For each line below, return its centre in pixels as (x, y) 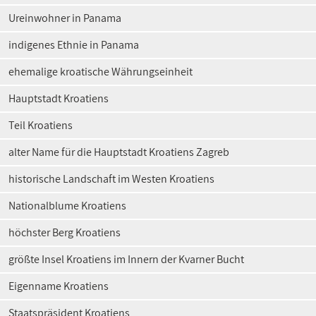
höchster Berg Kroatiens (65, 232)
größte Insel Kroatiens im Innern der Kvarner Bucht (126, 259)
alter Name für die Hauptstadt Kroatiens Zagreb (119, 152)
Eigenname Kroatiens (59, 286)
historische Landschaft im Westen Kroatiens (111, 179)
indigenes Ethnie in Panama (74, 45)
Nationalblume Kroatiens (67, 206)
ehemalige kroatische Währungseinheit (101, 72)
